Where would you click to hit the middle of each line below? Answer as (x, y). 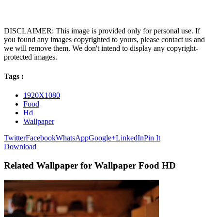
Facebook (41, 138)
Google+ (102, 138)
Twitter (15, 138)
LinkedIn (130, 138)
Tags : (14, 76)
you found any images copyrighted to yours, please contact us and (104, 40)
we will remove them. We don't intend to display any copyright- (101, 48)
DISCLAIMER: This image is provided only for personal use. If (102, 31)
